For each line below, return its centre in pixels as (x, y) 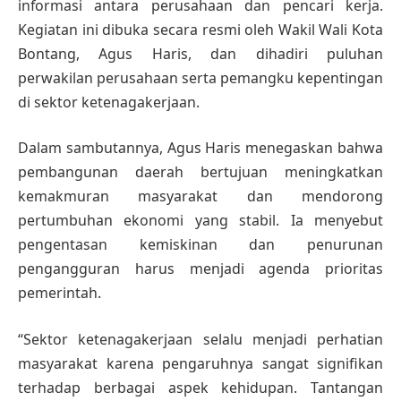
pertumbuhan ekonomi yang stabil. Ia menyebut (200, 221)
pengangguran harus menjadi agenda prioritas (200, 269)
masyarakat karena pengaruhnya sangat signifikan (200, 364)
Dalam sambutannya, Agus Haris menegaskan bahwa (200, 148)
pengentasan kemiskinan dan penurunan (200, 245)
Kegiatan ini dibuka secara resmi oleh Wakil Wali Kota (200, 29)
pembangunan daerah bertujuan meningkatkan (200, 172)
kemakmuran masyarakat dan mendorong (200, 196)
